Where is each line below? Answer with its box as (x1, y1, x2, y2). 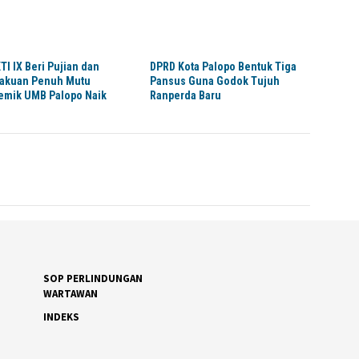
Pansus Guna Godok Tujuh (150, 75, 280, 88)
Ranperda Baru (150, 89, 222, 103)
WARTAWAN (42, 286, 98, 301)
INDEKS (42, 309, 79, 324)
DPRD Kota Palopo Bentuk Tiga (150, 60, 297, 74)
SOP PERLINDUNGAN (42, 271, 143, 285)
